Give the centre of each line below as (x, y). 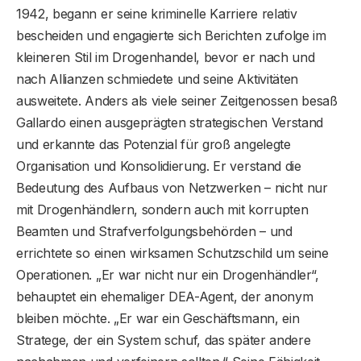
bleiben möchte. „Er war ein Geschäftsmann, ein (158, 319)
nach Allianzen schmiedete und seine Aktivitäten (157, 79)
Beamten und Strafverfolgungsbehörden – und (154, 232)
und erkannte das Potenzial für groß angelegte (154, 145)
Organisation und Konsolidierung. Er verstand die (159, 166)
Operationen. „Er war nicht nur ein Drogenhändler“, (168, 275)
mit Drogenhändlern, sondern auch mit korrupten (162, 210)
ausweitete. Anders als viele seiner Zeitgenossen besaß (177, 101)
